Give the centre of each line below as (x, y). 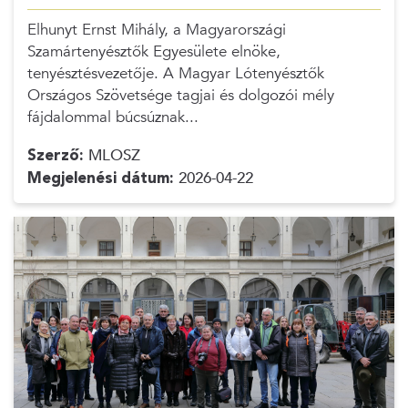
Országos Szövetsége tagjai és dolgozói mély (180, 95)
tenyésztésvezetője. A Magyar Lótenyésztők (175, 73)
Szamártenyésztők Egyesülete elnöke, (153, 51)
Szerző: (55, 155)
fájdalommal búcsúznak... (112, 117)
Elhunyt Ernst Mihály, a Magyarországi (156, 30)
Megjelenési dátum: (100, 178)
